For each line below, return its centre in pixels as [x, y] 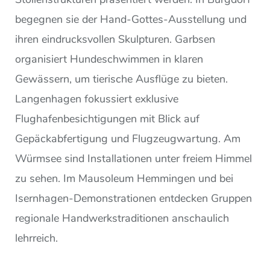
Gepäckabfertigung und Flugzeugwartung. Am [128, 138]
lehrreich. [36, 238]
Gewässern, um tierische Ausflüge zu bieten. [121, 79]
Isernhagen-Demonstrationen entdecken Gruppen [133, 198]
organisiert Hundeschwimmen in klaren [109, 59]
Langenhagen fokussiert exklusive [97, 99]
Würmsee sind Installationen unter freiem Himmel [133, 158]
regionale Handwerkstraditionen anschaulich [122, 218]
